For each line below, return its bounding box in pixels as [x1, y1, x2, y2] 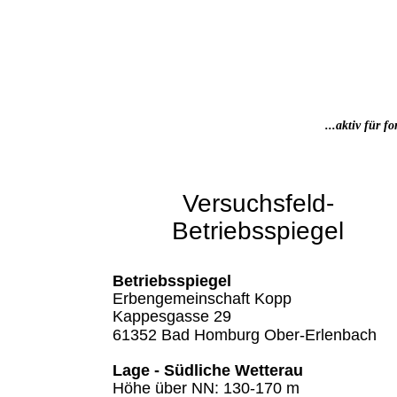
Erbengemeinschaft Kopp [113, 290, 292, 308]
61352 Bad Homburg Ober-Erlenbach [113, 325, 377, 344]
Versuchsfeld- [182, 189, 334, 217]
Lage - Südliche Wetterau [113, 361, 303, 379]
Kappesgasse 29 [113, 307, 231, 326]
